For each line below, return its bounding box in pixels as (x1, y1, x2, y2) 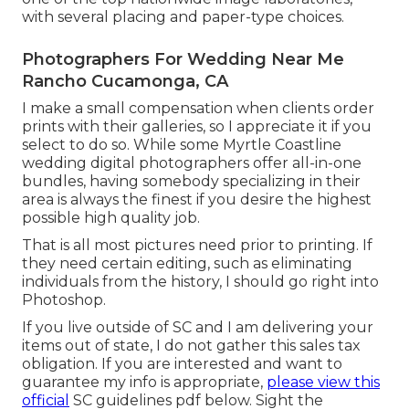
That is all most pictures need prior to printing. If (22, 236, 372, 255)
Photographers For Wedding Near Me (22, 49, 344, 70)
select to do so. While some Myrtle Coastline (22, 136, 341, 154)
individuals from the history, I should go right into (22, 273, 379, 291)
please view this (267, 373, 380, 392)
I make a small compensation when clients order (22, 100, 374, 118)
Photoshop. (22, 291, 106, 309)
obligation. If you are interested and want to (22, 355, 342, 373)
